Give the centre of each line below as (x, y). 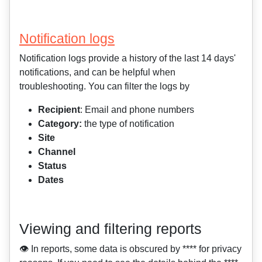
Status (52, 166)
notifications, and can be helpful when (97, 72)
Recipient (59, 109)
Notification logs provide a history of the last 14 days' (127, 58)
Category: (61, 123)
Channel (57, 151)
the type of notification (129, 123)
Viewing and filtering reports (111, 228)
